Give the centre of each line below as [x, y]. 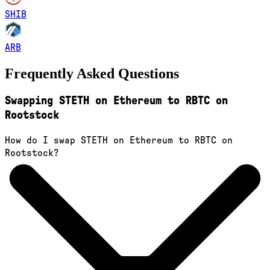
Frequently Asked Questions [92, 74]
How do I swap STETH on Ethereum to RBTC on [119, 141]
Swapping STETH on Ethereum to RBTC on [116, 101]
